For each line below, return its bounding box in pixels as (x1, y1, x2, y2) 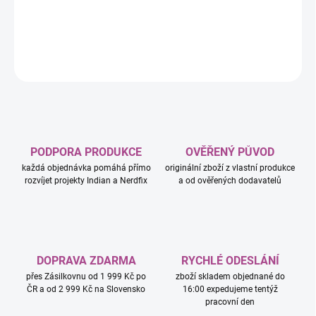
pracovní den (205, 297, 255, 308)
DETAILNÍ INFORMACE (14, 25, 102, 35)
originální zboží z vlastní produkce (165, 163, 295, 174)
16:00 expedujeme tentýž (182, 284, 278, 295)
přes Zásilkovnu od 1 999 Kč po (26, 272, 146, 282)
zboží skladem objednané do (175, 272, 285, 282)
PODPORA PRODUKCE (30, 145, 142, 159)
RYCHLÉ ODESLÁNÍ (181, 254, 279, 268)
